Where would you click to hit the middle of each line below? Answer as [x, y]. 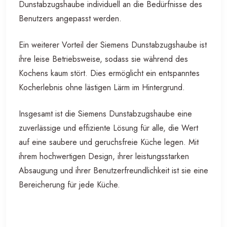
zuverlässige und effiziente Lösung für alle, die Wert [108, 128]
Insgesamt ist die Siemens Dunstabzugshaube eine [105, 114]
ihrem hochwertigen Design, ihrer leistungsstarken [104, 157]
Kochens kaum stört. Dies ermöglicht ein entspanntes [109, 73]
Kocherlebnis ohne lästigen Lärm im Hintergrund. [102, 88]
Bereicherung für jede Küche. [69, 185]
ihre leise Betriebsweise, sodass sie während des [103, 59]
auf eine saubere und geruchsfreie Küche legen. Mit [109, 142]
